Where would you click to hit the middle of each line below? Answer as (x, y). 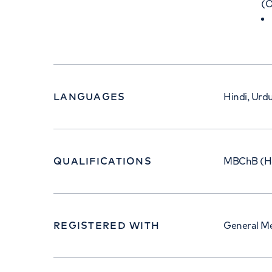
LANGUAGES (90, 97)
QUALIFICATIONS (103, 161)
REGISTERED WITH (107, 225)
